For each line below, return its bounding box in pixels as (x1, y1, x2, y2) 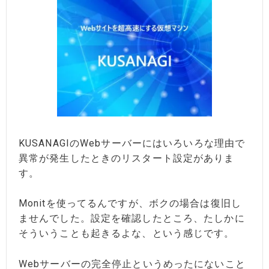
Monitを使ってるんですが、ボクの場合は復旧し (19, 198, 241, 210)
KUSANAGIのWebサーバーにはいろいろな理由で (19, 137, 246, 149)
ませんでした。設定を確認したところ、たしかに (19, 213, 245, 225)
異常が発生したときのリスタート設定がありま (19, 152, 235, 164)
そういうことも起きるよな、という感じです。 (19, 228, 235, 240)
